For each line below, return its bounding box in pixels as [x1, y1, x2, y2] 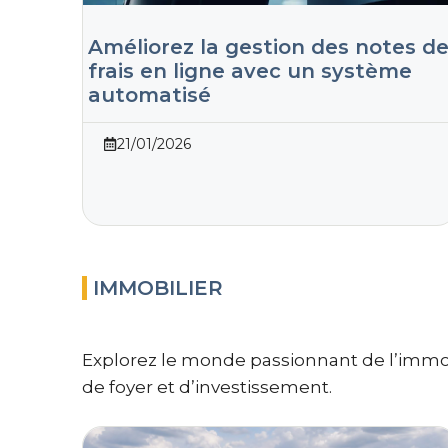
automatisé [88, 83, 211, 108]
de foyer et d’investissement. [82, 376, 332, 397]
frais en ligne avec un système [88, 59, 412, 84]
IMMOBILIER [93, 275, 223, 300]
